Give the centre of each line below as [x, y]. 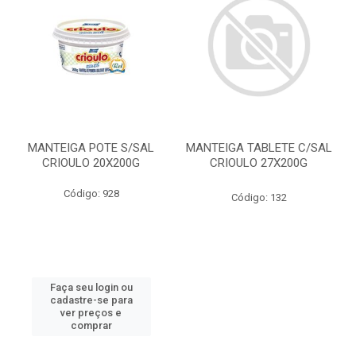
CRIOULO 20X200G [91, 163]
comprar [91, 325]
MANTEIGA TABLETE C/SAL [259, 148]
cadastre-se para [91, 300]
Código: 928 [91, 193]
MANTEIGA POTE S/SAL [91, 148]
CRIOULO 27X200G [259, 163]
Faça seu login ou [91, 287]
